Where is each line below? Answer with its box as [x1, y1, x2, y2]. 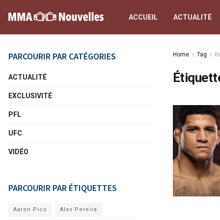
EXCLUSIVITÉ [8, 92, 52, 100]
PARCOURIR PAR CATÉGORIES [8, 51, 116, 62]
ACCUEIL [129, 13, 158, 21]
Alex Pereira [60, 206, 97, 213]
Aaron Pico [13, 206, 47, 213]
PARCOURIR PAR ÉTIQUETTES [8, 182, 117, 193]
